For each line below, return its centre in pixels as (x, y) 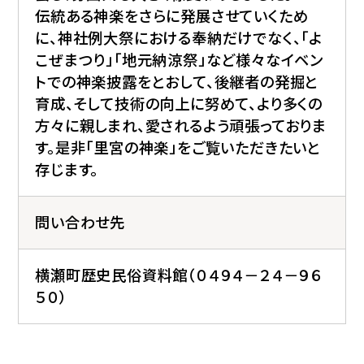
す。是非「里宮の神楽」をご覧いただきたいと (178, 147)
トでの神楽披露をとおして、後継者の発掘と (177, 82)
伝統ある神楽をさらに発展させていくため (172, 16)
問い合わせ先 (80, 222)
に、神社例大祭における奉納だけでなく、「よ (179, 38)
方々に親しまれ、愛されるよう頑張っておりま (181, 126)
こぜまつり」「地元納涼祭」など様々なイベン (180, 60)
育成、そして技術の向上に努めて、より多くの (179, 104)
